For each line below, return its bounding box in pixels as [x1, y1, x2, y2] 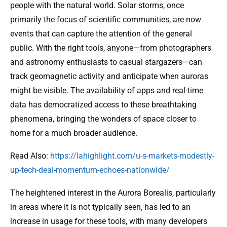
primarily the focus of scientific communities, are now [10, 15, 201, 25]
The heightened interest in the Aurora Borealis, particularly [10, 188, 216, 198]
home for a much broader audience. [10, 128, 137, 138]
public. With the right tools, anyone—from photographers [10, 43, 211, 53]
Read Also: [10, 151, 50, 161]
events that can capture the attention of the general [10, 29, 192, 39]
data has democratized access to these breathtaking [10, 100, 197, 110]
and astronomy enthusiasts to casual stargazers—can [10, 57, 202, 67]
